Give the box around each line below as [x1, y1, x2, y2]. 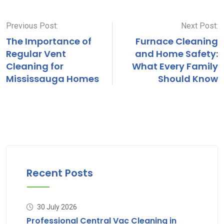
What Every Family [132, 60, 218, 73]
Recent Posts [26, 166, 93, 180]
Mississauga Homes [6, 72, 99, 85]
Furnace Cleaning [135, 35, 218, 48]
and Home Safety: [135, 47, 218, 60]
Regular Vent [6, 47, 66, 60]
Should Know [158, 72, 218, 85]
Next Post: [181, 21, 218, 31]
